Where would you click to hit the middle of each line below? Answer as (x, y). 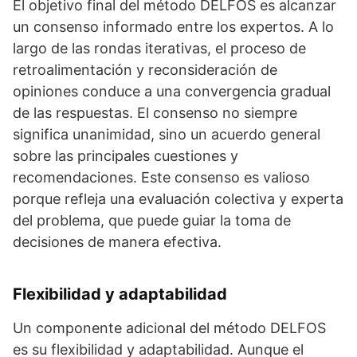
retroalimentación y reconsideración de (145, 70)
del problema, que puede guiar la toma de (152, 220)
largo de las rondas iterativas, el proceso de (159, 48)
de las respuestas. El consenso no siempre (155, 113)
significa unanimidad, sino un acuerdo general (167, 134)
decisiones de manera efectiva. (117, 242)
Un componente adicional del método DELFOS (169, 328)
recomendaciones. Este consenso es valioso (161, 177)
